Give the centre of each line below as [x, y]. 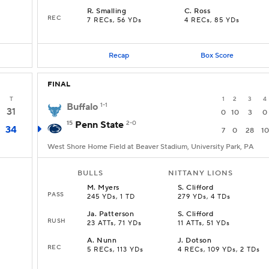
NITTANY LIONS [201, 173]
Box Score [217, 55]
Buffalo [82, 107]
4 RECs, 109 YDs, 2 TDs [219, 250]
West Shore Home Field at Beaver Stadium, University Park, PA [151, 147]
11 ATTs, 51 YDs [204, 223]
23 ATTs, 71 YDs [114, 223]
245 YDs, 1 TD [111, 197]
